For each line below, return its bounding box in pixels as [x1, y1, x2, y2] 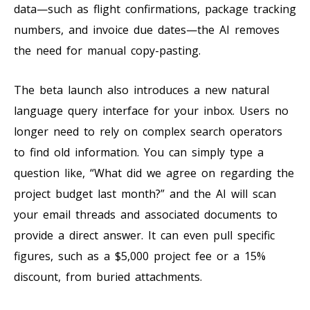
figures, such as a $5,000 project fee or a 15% [14, 248, 266, 264]
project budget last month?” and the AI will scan [14, 185, 276, 201]
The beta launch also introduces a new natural [14, 82, 269, 98]
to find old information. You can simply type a [14, 144, 264, 160]
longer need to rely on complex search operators [14, 123, 282, 139]
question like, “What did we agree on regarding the [14, 165, 294, 181]
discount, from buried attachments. [14, 268, 202, 284]
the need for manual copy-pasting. [14, 42, 201, 58]
